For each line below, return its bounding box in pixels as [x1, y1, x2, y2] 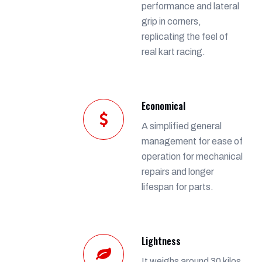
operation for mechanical [142, 151, 243, 161]
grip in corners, [142, 16, 201, 26]
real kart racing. [142, 46, 205, 57]
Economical [142, 98, 185, 113]
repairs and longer [142, 166, 214, 177]
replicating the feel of [142, 31, 228, 42]
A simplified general [142, 120, 222, 131]
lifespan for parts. [142, 181, 213, 192]
